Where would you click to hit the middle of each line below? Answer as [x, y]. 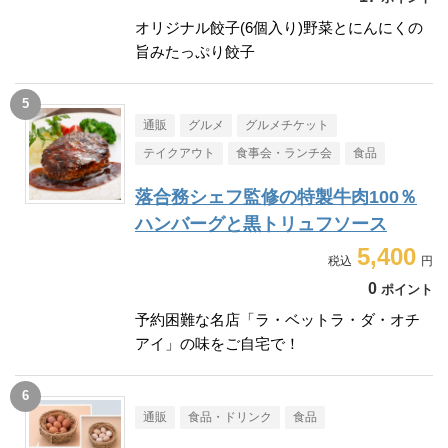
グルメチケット [287, 124]
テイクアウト [179, 152]
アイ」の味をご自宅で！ [217, 343]
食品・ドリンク [230, 416]
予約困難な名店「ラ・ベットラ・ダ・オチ [277, 319]
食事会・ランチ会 [284, 152]
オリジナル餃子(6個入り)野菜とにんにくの [279, 27]
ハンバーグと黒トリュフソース [261, 223]
